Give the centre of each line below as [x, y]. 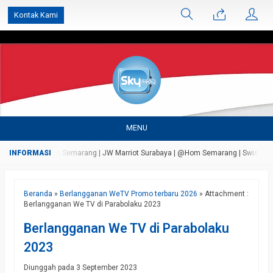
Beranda [38, 194]
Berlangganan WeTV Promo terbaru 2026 [129, 194]
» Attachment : [223, 194]
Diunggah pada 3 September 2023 [80, 268]
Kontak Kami [36, 15]
